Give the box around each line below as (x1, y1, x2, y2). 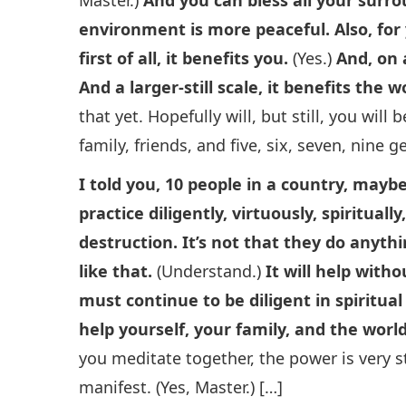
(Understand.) (152, 259, 266, 282)
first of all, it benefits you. (79, 46, 289, 69)
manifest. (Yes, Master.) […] (79, 375, 284, 398)
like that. (79, 259, 153, 282)
